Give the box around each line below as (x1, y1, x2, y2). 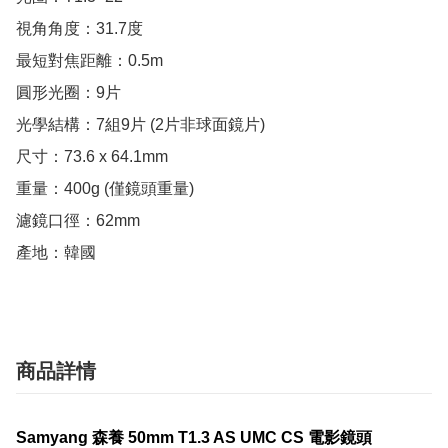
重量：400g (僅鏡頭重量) (16, 180, 194, 198)
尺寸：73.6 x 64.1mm (16, 148, 168, 166)
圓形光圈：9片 (16, 84, 121, 102)
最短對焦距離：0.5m (16, 52, 163, 70)
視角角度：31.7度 (16, 20, 143, 38)
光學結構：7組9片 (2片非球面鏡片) (16, 116, 265, 134)
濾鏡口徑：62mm (16, 212, 140, 230)
